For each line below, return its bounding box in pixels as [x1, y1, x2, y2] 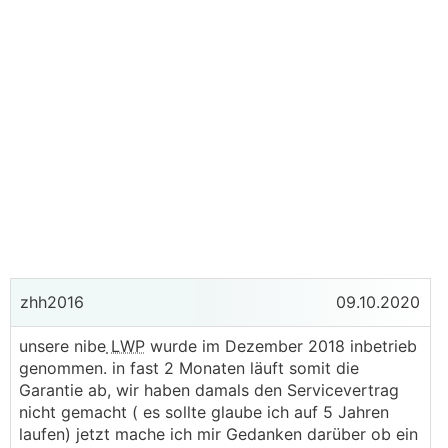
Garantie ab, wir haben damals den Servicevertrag [19, 380, 399, 400]
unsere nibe [19, 336, 106, 356]
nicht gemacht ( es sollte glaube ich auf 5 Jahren [19, 402, 389, 422]
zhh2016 [15, 292, 84, 312]
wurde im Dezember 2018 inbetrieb [145, 336, 417, 356]
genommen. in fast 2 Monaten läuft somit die [19, 358, 359, 378]
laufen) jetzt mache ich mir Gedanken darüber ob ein [19, 424, 418, 444]
